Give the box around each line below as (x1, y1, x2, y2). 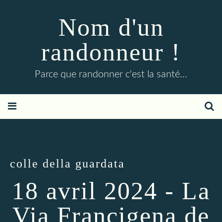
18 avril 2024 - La (12, 177, 210, 205)
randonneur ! (41, 38, 181, 66)
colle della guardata (10, 157, 125, 170)
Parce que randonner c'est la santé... (35, 69, 187, 79)
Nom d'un (58, 13, 164, 41)
